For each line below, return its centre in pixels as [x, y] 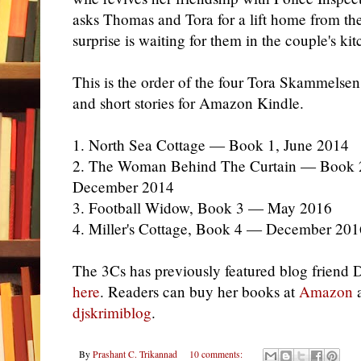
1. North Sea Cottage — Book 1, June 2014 [211, 144]
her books [247, 291]
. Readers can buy [157, 291]
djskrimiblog [112, 312]
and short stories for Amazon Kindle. [188, 102]
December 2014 [123, 186]
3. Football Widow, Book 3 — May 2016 [202, 207]
